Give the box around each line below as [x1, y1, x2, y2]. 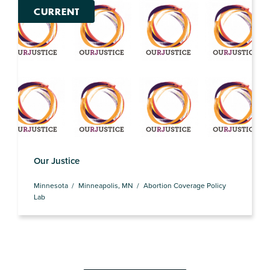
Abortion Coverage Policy [143, 180, 226, 190]
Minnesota [33, 180, 68, 190]
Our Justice [33, 154, 80, 168]
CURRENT [33, 5, 80, 18]
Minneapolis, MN [78, 180, 133, 190]
